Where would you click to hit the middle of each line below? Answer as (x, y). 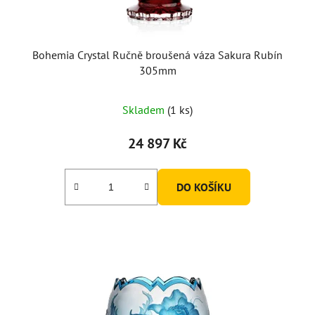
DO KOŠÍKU (204, 187)
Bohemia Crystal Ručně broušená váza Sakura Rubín (157, 54)
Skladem (145, 109)
